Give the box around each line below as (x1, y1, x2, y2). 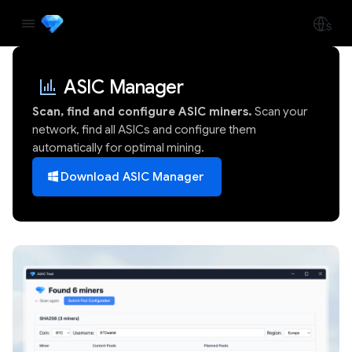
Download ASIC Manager (60, 170, 204, 184)
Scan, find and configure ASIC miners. (32, 104, 252, 119)
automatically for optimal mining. (32, 141, 204, 155)
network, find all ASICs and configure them (32, 123, 256, 137)
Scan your (252, 104, 307, 119)
